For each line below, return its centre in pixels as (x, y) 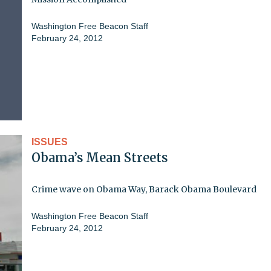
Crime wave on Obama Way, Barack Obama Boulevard (144, 189)
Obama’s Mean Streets (100, 157)
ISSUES (50, 142)
